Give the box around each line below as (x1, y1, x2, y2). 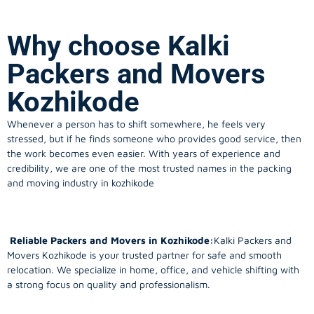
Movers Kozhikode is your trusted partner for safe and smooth (7, 249, 282, 261)
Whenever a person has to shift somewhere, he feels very (7, 118, 266, 130)
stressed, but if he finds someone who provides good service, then (7, 132, 301, 145)
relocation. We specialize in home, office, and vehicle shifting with (7, 264, 299, 276)
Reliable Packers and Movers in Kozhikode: (7, 234, 214, 247)
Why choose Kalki (7, 29, 230, 63)
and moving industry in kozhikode (7, 177, 154, 189)
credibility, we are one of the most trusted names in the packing (7, 162, 292, 175)
